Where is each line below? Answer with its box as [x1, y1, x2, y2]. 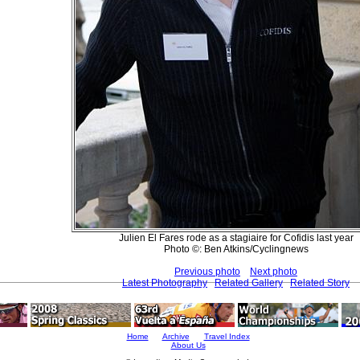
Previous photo [174, 265, 240, 277]
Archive [162, 332, 190, 341]
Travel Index [203, 332, 250, 341]
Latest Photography [122, 276, 207, 288]
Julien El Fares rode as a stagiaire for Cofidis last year [118, 231, 354, 243]
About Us [170, 341, 206, 350]
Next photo [250, 265, 297, 277]
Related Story [290, 276, 350, 288]
